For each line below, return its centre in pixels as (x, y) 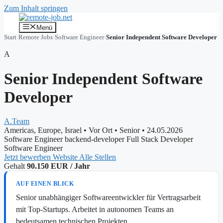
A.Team (17, 121)
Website (66, 157)
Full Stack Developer (160, 139)
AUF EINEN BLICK (45, 184)
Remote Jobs (36, 37)
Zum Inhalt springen (36, 8)
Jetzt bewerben (28, 157)
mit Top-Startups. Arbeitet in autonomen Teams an (95, 210)
